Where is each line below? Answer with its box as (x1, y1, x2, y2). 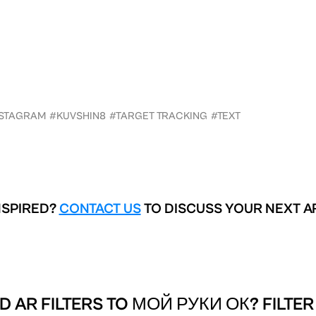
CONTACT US (59, 200, 141, 217)
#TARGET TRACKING (109, 109, 207, 122)
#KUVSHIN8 (49, 109, 106, 122)
